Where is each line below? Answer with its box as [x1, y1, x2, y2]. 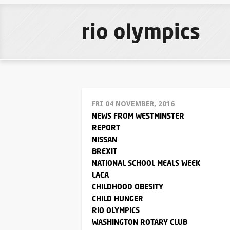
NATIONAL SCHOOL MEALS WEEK [92, 159, 200, 167]
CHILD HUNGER [92, 194, 143, 203]
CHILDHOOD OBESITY [92, 182, 163, 191]
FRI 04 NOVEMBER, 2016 [92, 100, 175, 108]
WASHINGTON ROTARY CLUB [92, 218, 187, 226]
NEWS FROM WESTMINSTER [92, 111, 184, 120]
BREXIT [92, 147, 117, 156]
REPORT [92, 123, 120, 132]
